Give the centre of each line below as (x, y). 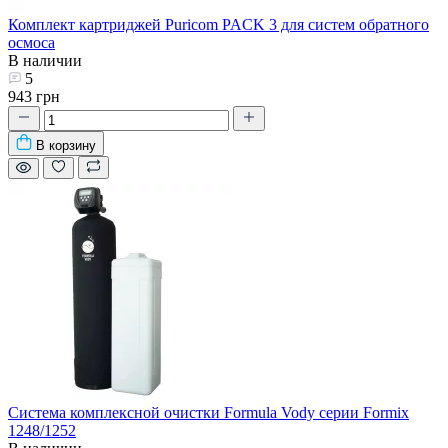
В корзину (66, 145)
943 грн (34, 96)
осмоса (31, 42)
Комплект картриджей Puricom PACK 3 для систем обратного (218, 24)
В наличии (45, 60)
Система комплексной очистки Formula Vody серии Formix (208, 412)
